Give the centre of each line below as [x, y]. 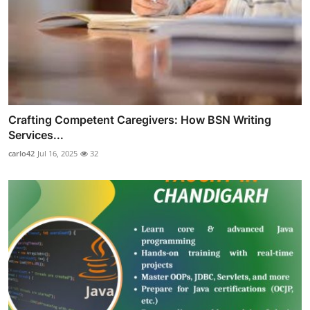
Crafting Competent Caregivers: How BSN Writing [140, 120]
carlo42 [21, 154]
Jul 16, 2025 [57, 154]
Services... [36, 135]
